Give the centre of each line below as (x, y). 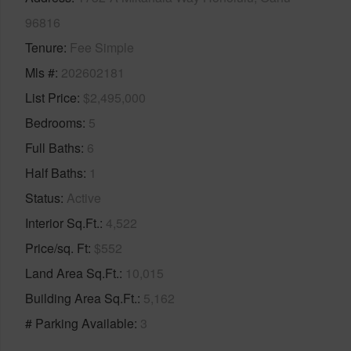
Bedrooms (54, 122)
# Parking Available (80, 323)
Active (84, 197)
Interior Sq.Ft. (62, 223)
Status (43, 197)
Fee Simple (102, 47)
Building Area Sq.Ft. (81, 298)
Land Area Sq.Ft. (72, 273)
